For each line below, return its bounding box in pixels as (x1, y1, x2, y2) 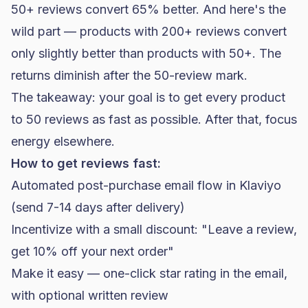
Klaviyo (239, 178, 281, 192)
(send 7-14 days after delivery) (11, 200, 185, 214)
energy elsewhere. (11, 134, 115, 148)
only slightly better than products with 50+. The (11, 46, 281, 60)
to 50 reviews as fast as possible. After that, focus (11, 112, 297, 126)
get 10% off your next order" (11, 244, 174, 258)
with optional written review (11, 288, 168, 302)
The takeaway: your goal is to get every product (11, 90, 285, 104)
